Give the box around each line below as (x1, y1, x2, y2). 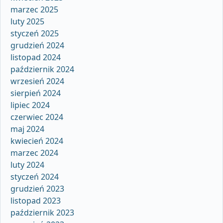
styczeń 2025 (10, 28, 59, 39)
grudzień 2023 (10, 183, 64, 195)
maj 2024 (10, 123, 44, 135)
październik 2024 (10, 64, 74, 75)
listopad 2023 (10, 195, 61, 207)
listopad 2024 (10, 52, 61, 63)
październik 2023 (10, 207, 74, 219)
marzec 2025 (10, 4, 58, 15)
